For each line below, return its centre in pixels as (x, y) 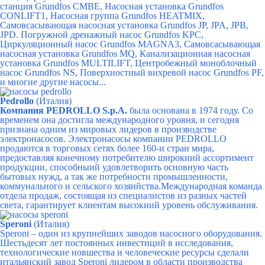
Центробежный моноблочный (196, 63)
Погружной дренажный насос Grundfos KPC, (112, 35)
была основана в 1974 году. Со (190, 110)
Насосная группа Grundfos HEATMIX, (127, 16)
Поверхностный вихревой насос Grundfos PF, (172, 72)
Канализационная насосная (195, 54)
